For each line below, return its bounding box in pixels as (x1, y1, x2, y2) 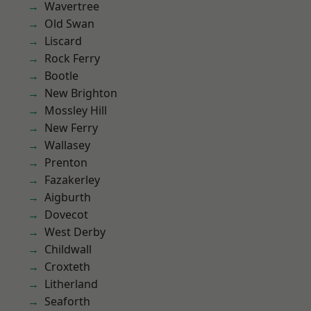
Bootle (44, 68, 78, 83)
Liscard (44, 33, 82, 49)
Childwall (44, 242, 92, 257)
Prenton (44, 155, 87, 170)
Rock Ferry (44, 51, 100, 66)
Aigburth (44, 190, 91, 205)
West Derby (44, 224, 106, 239)
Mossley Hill (44, 103, 107, 118)
